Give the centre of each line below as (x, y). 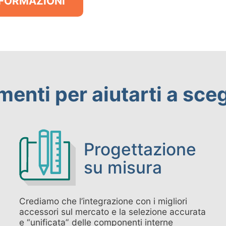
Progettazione (140, 149)
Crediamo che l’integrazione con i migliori (103, 201)
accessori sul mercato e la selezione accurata (113, 211)
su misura (123, 167)
